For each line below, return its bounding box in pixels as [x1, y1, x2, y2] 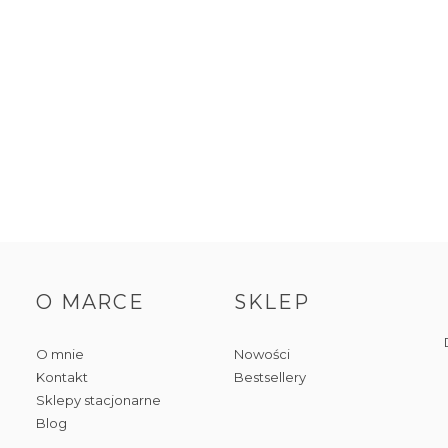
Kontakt [35, 369, 88, 385]
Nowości [233, 346, 290, 362]
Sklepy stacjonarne [35, 392, 161, 408]
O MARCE [35, 290, 146, 314]
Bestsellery [233, 369, 306, 385]
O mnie [35, 346, 84, 362]
